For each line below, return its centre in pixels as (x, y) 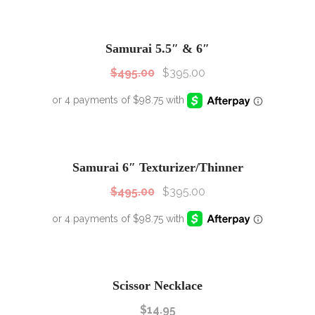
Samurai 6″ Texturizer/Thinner (157, 167)
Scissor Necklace (157, 286)
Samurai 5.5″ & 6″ (157, 49)
